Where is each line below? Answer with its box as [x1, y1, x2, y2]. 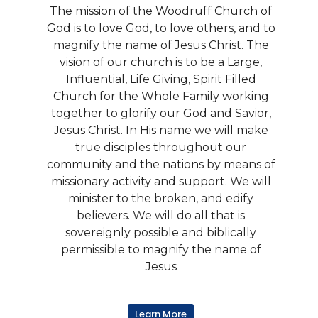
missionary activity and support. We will [50, 174, 271, 188]
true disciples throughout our [75, 140, 246, 154]
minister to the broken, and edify [68, 191, 253, 205]
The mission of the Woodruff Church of [50, 4, 272, 18]
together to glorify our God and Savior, [50, 106, 271, 120]
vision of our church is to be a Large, [60, 55, 262, 69]
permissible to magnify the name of [60, 242, 261, 256]
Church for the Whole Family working [53, 89, 269, 103]
